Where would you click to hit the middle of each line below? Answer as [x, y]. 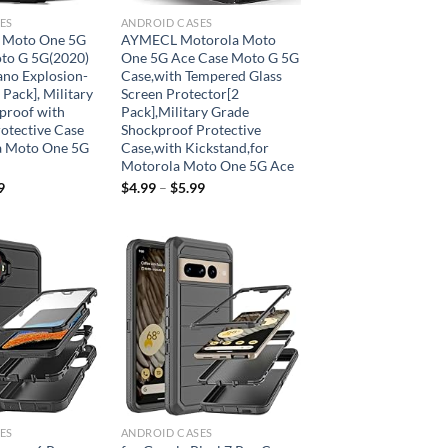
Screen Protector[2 [179, 94]
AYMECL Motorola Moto [198, 40]
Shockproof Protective [190, 130]
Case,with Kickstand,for [194, 148]
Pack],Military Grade [184, 112]
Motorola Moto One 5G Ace [207, 166]
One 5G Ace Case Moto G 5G [209, 58]
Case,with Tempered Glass [201, 76]
